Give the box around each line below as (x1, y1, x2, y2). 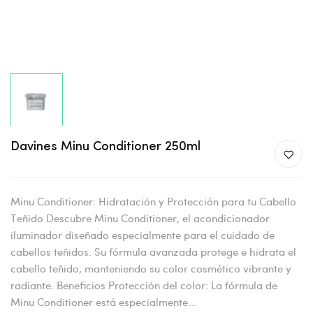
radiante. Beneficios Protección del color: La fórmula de (10, 278, 277, 292)
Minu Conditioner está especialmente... (10, 295, 196, 309)
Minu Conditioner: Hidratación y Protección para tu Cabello (10, 194, 296, 208)
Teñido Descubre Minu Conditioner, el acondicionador (10, 211, 270, 225)
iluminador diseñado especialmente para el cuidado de (10, 228, 275, 242)
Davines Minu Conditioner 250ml (10, 140, 201, 154)
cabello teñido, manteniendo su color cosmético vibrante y (10, 261, 291, 275)
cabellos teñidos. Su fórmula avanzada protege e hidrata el (10, 245, 296, 259)
